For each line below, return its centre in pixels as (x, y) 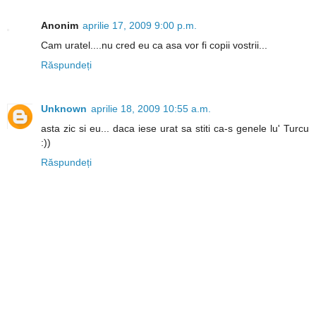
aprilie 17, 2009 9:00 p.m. (140, 25)
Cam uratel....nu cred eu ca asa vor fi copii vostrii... (154, 45)
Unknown (64, 108)
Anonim (60, 25)
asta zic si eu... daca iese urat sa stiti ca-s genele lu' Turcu (175, 128)
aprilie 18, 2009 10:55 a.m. (151, 108)
